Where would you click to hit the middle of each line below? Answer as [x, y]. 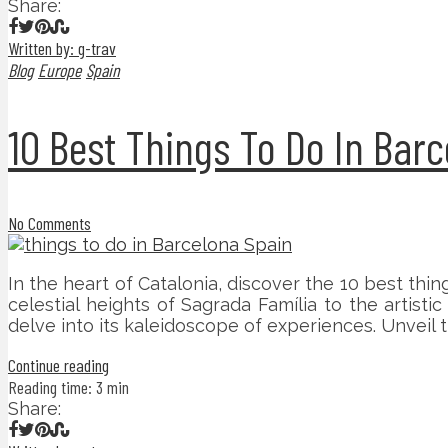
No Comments [49, 223]
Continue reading [58, 365]
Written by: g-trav [62, 48]
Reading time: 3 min [68, 387]
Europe [59, 70]
